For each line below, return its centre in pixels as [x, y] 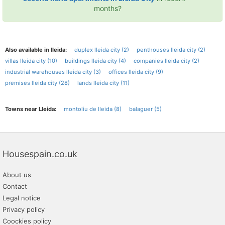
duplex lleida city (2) [102, 50]
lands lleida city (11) [103, 83]
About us [17, 175]
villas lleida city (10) [31, 61]
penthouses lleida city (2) [171, 50]
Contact [15, 187]
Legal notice [22, 198]
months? [107, 9]
